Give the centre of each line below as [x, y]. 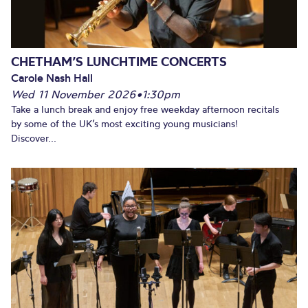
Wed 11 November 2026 [74, 95]
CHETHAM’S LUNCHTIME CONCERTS [119, 62]
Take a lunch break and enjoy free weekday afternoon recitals [145, 110]
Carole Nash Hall [52, 78]
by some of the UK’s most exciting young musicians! [124, 124]
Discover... [34, 139]
